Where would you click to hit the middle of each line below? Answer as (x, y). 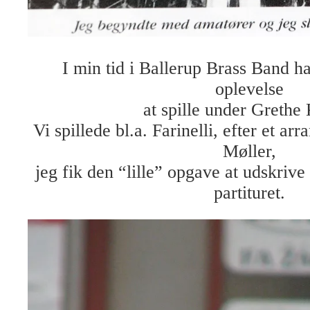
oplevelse (249, 89)
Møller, (249, 152)
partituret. (249, 193)
